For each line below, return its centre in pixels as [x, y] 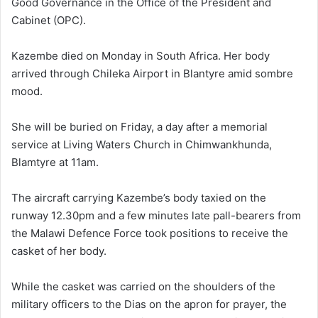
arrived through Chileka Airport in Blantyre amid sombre [152, 73]
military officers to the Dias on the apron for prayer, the [149, 304]
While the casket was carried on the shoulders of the [143, 286]
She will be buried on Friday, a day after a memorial [139, 126]
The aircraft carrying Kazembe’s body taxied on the [139, 197]
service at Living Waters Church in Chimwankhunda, [142, 144]
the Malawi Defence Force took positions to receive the [150, 233]
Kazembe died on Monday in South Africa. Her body [141, 55]
